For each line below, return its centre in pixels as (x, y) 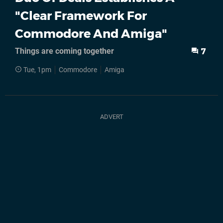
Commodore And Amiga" (91, 34)
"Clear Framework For (81, 16)
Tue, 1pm (37, 70)
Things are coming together (64, 51)
